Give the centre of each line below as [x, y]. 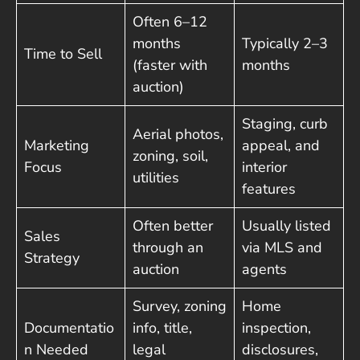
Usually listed [286, 226]
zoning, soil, [170, 156]
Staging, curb [285, 124]
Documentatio [69, 328]
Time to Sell [63, 54]
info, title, [162, 328]
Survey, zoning [180, 307]
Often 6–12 [170, 22]
